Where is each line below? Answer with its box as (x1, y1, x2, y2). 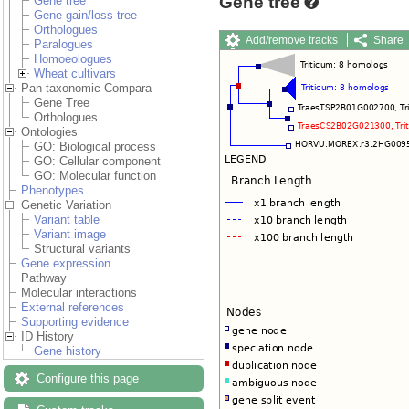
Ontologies (21, 125, 78, 140)
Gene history (34, 344, 101, 359)
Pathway (21, 271, 67, 286)
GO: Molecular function (34, 169, 156, 184)
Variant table (34, 213, 100, 227)
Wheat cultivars (34, 67, 116, 81)
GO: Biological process (34, 140, 156, 154)
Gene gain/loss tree (34, 8, 137, 23)
